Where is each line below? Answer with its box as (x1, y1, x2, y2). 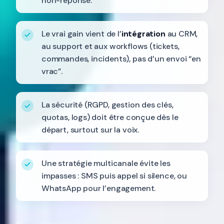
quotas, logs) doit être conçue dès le (41, 112, 178, 122)
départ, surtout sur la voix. (41, 124, 139, 135)
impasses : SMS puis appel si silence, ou (41, 170, 187, 181)
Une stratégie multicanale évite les (41, 158, 170, 168)
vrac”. (41, 66, 62, 76)
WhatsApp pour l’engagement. (41, 183, 156, 193)
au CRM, (165, 28, 198, 39)
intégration (121, 28, 165, 39)
